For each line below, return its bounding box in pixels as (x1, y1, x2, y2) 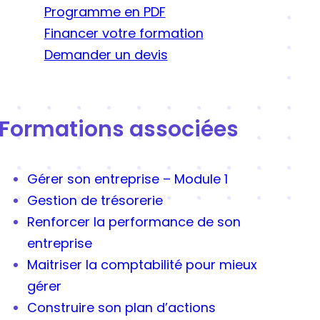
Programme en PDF (44, 3, 166, 21)
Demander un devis (44, 46, 168, 64)
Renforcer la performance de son (26, 213, 241, 231)
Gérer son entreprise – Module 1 (26, 170, 228, 189)
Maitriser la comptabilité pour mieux (26, 256, 257, 274)
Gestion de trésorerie (26, 191, 163, 210)
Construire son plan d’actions (26, 299, 216, 317)
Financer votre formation (44, 24, 204, 43)
